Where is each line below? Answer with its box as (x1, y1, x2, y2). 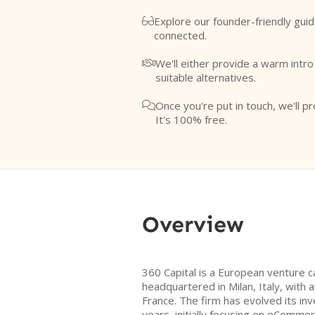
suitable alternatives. (155, 70, 256, 84)
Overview (142, 211, 244, 238)
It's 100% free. (155, 112, 227, 127)
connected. (154, 28, 207, 42)
